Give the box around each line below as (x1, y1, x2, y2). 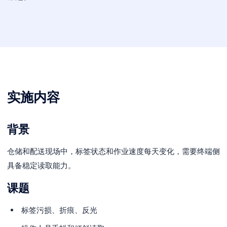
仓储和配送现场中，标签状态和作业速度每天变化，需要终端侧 (7, 146, 220, 156)
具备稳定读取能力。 (7, 161, 75, 170)
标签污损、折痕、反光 (21, 205, 97, 215)
